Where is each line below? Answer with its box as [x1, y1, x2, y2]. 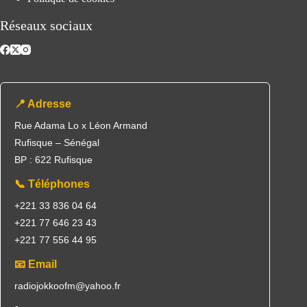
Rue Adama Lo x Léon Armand [14, 120, 147, 131]
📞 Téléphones [14, 178, 90, 190]
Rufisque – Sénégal [14, 137, 99, 148]
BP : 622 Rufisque [14, 154, 93, 165]
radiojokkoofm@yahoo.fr [14, 280, 121, 291]
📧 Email [14, 258, 57, 270]
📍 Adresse [14, 98, 71, 110]
